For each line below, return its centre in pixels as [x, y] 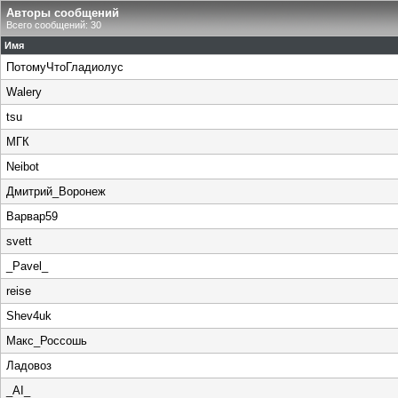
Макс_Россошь [47, 341]
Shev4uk [29, 316]
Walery [24, 92]
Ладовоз [29, 366]
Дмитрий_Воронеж [56, 191]
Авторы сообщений [63, 13]
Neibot [23, 167]
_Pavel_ [27, 266]
